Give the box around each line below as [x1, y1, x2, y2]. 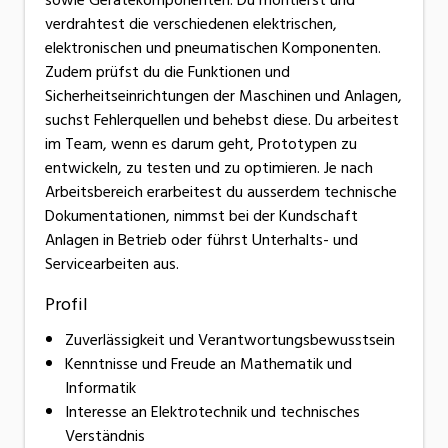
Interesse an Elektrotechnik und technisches [65, 398, 360, 425]
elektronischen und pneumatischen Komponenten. [45, 34, 381, 61]
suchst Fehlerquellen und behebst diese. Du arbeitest [45, 106, 399, 133]
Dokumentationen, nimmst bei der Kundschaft [45, 202, 358, 229]
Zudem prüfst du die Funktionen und [45, 58, 290, 85]
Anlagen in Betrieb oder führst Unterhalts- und [45, 226, 358, 253]
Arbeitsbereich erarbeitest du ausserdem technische [45, 178, 397, 205]
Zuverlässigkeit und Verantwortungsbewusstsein [65, 326, 395, 353]
